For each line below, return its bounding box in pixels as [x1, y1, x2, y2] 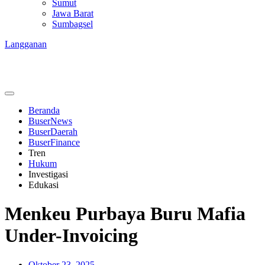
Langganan [5, 39, 47, 49]
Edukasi [28, 180, 59, 190]
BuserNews [28, 116, 72, 126]
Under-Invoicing [5, 225, 138, 247]
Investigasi [28, 169, 68, 179]
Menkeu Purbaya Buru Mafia [5, 203, 245, 225]
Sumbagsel [52, 19, 93, 29]
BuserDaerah [28, 127, 77, 137]
